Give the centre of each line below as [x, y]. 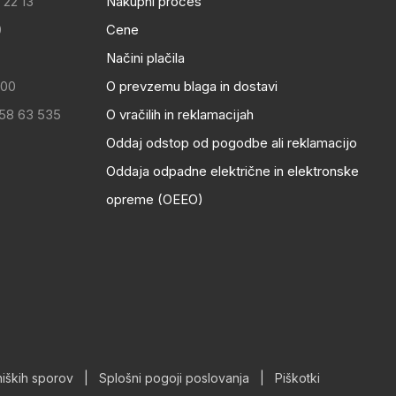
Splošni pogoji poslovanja [174, 378]
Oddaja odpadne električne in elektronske [233, 171]
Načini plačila [146, 58]
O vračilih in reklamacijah [180, 114]
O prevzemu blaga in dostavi [192, 86]
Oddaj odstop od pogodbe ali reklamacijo [232, 143]
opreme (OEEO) [155, 199]
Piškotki [297, 378]
